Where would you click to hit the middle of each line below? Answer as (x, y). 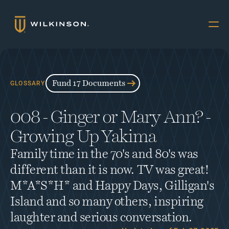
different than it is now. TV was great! (110, 170)
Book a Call (177, 192)
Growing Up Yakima (84, 137)
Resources (179, 103)
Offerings (182, 81)
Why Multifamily (151, 59)
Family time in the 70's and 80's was (104, 154)
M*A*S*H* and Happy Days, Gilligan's (112, 186)
